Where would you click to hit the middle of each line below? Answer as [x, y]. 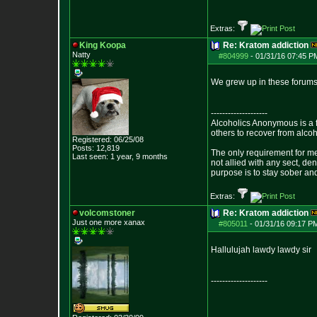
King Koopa [103, 45]
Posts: [83, 148]
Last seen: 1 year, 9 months [120, 156]
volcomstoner [107, 213]
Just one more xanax [109, 222]
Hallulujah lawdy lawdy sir [261, 250]
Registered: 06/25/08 [108, 139]
